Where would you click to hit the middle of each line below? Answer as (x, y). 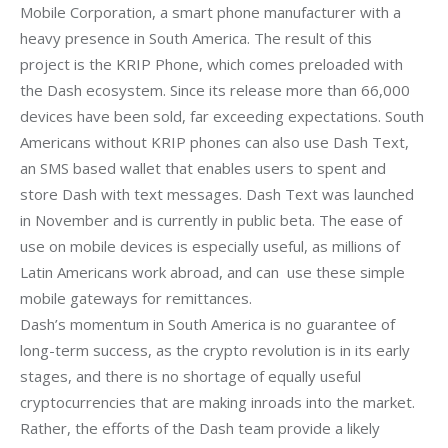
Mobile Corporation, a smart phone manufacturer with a (212, 12)
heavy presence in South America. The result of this (198, 38)
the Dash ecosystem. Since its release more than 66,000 (217, 90)
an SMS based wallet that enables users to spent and (205, 168)
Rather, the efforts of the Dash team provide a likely (202, 428)
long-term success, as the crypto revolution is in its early (217, 350)
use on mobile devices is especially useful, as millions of (212, 246)
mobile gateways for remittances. (138, 298)
